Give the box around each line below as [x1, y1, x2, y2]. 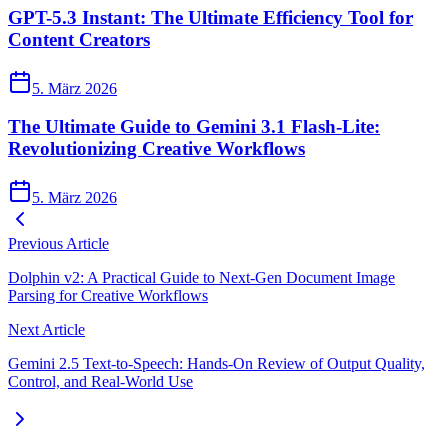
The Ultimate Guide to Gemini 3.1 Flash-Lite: [8, 116, 380, 138]
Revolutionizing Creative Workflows [8, 138, 305, 160]
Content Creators [8, 28, 150, 50]
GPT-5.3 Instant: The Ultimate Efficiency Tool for [8, 6, 413, 28]
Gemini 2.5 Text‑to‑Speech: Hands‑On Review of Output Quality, [8, 355, 425, 373]
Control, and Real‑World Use [8, 373, 193, 391]
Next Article [8, 321, 85, 339]
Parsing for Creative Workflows [8, 287, 208, 305]
